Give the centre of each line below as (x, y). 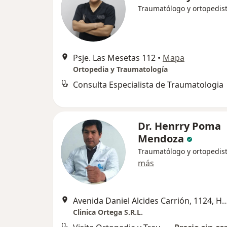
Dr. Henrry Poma (179, 126)
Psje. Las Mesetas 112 (114, 58)
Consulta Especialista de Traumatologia (148, 85)
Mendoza (161, 139)
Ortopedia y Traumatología (120, 69)
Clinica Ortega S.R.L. (108, 212)
